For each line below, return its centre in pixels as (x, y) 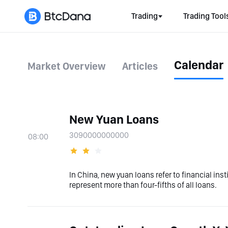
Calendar (199, 65)
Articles (140, 66)
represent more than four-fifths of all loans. (143, 185)
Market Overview (67, 66)
